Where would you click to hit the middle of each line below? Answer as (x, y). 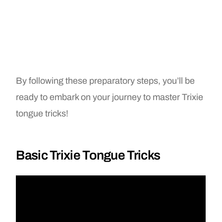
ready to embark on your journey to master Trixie (110, 97)
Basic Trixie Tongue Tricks (88, 155)
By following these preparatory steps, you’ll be (106, 81)
